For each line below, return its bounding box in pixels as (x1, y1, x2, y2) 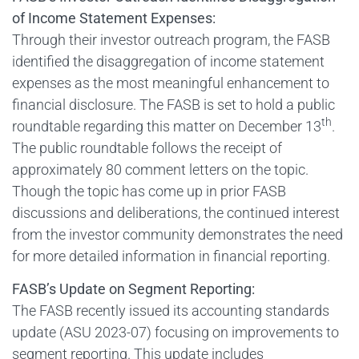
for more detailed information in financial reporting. (12, 248, 330, 265)
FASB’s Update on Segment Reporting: (12, 280, 255, 298)
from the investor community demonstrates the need (12, 226, 343, 244)
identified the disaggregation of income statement (12, 53, 325, 71)
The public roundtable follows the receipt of (12, 139, 282, 157)
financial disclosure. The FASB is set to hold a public (12, 96, 335, 114)
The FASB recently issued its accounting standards (12, 302, 329, 320)
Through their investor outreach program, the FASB (12, 31, 330, 49)
